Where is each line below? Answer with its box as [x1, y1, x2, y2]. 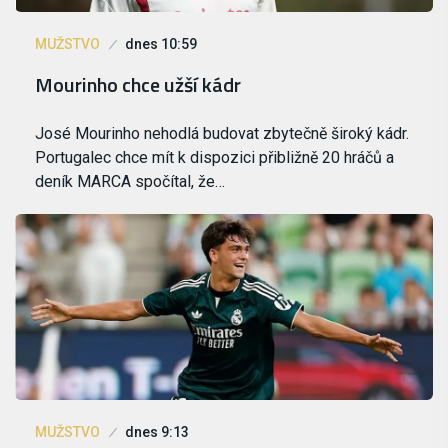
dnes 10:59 [125, 36, 197, 53]
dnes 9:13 [125, 424, 189, 441]
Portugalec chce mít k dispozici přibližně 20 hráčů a [35, 148, 394, 168]
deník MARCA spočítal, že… [35, 172, 225, 192]
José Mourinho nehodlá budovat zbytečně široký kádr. [35, 124, 409, 144]
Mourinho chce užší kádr [35, 69, 241, 101]
